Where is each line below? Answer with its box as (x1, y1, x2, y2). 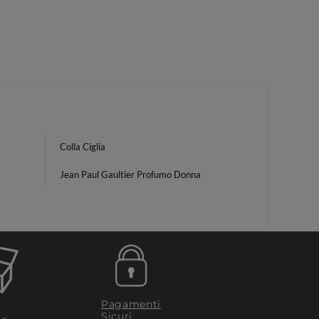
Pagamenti (100, 297, 162, 310)
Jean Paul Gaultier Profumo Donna (60, 169, 201, 180)
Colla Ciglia (60, 141, 105, 152)
